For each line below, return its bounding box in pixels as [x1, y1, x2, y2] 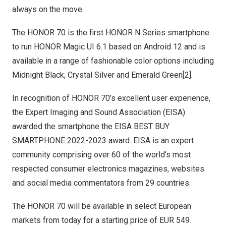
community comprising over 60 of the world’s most [12, 150, 191, 159]
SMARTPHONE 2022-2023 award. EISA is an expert [12, 136, 194, 145]
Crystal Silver [68, 70, 115, 80]
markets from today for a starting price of [12, 215, 159, 225]
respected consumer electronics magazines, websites [12, 164, 204, 174]
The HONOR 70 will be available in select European [12, 201, 191, 211]
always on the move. [12, 5, 84, 14]
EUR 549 [159, 215, 190, 225]
